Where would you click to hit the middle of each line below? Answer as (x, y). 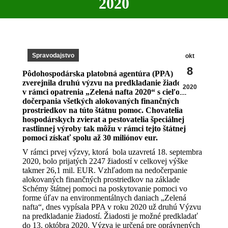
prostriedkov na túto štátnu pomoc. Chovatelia (103, 110)
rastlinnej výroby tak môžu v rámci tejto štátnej (104, 129)
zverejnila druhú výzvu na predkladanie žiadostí (106, 83)
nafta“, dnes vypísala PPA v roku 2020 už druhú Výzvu (112, 207)
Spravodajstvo (53, 56)
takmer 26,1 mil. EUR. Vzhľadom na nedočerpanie (105, 170)
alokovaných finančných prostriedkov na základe (101, 180)
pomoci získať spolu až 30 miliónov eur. (90, 138)
